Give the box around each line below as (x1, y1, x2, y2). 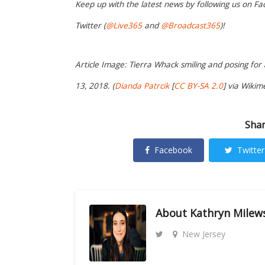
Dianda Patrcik (115, 80, 169, 91)
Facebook (154, 144, 192, 156)
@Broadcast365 (161, 20, 220, 31)
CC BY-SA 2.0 (174, 80, 223, 91)
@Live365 (106, 20, 142, 31)
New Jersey (182, 228, 225, 240)
